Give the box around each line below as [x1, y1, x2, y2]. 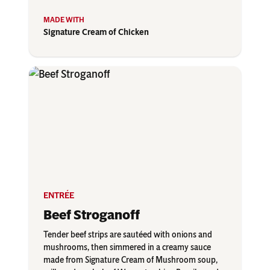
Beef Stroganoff [43, 207, 140, 224]
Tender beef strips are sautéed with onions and [43, 230, 212, 240]
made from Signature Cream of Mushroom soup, [43, 255, 218, 266]
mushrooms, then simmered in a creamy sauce [43, 242, 211, 253]
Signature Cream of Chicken [43, 27, 149, 38]
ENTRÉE [43, 190, 74, 201]
